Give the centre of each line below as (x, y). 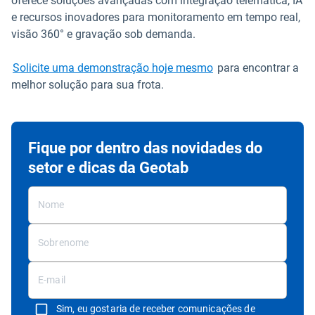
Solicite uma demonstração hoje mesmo (113, 68)
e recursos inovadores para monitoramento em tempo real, (156, 18)
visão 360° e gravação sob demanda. (103, 34)
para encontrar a (257, 68)
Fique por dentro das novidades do (145, 148)
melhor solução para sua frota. (88, 85)
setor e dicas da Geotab (108, 168)
